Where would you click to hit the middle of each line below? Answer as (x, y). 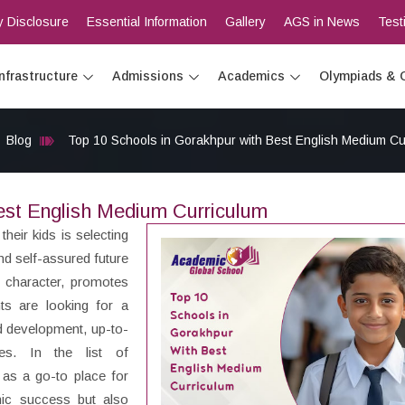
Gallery (245, 22)
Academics (251, 76)
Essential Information (146, 22)
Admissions (147, 76)
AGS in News (321, 22)
